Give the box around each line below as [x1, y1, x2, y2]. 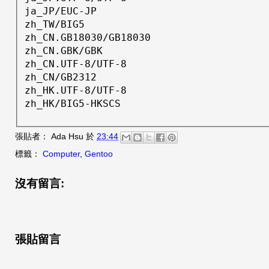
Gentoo [85, 149, 113, 159]
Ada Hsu [51, 131, 83, 142]
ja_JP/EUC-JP [25, 5, 97, 17]
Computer [43, 149, 80, 159]
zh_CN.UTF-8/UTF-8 [25, 58, 127, 70]
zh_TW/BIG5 [25, 19, 85, 31]
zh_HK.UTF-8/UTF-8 [25, 85, 127, 97]
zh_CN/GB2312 [25, 71, 97, 83]
